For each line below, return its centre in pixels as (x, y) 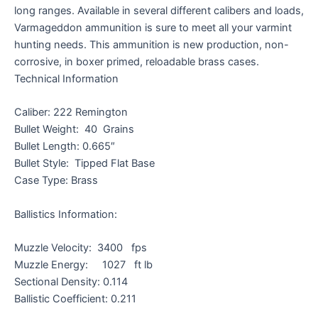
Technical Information (66, 79)
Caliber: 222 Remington (71, 113)
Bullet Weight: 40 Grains (74, 130)
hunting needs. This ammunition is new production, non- (152, 45)
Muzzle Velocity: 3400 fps (81, 248)
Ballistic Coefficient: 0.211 (75, 299)
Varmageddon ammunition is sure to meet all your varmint (153, 28)
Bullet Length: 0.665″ (65, 147)
